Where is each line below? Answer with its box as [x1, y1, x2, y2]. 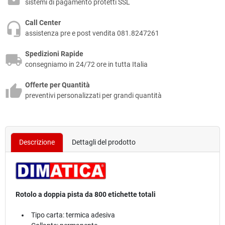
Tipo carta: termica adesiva [31, 210, 116, 219]
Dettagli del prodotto [72, 138, 136, 147]
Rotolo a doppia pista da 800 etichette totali [16, 190, 156, 198]
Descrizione [19, 138, 55, 147]
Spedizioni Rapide [25, 50, 83, 58]
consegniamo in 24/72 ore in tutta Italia [25, 60, 148, 69]
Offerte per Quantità [25, 81, 90, 89]
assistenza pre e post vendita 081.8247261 [25, 29, 159, 38]
